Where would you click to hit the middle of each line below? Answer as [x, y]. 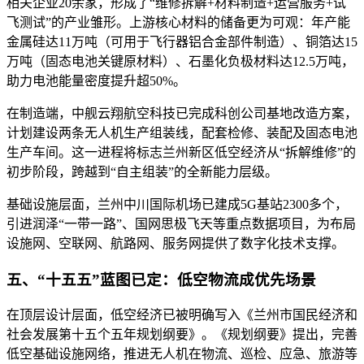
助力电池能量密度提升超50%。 [96, 80]
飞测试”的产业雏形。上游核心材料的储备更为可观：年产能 [178, 22]
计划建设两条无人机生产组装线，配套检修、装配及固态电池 [182, 132]
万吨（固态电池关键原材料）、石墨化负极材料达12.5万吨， [180, 61]
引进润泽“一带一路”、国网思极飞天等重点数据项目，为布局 [181, 223]
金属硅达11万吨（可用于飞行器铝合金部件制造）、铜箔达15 [182, 41]
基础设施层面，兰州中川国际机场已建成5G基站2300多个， [177, 204]
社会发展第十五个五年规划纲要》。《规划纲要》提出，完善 [182, 335]
